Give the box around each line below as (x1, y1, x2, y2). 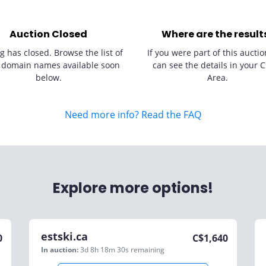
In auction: (41, 245, 78, 255)
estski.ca (41, 229, 88, 243)
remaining (131, 245, 164, 255)
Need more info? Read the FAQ (65, 108, 201, 121)
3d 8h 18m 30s (80, 245, 131, 255)
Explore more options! (53, 178, 213, 198)
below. (35, 72, 62, 83)
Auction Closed (9, 27, 87, 41)
